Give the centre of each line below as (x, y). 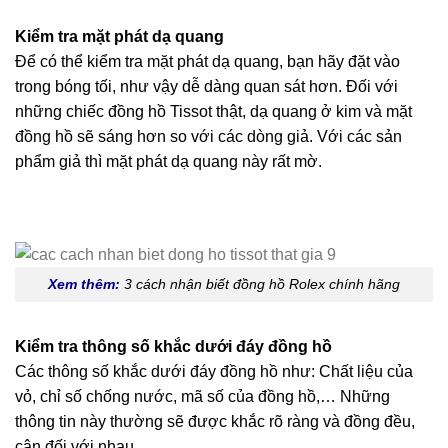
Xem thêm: (84, 283)
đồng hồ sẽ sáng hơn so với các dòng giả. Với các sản (208, 137)
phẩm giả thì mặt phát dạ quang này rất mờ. (168, 162)
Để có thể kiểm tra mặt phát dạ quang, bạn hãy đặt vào (207, 62)
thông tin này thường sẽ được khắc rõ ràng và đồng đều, (215, 421)
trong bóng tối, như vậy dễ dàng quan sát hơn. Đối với (206, 87)
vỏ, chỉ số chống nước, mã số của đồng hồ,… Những (202, 396)
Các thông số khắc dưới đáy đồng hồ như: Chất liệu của (214, 371)
